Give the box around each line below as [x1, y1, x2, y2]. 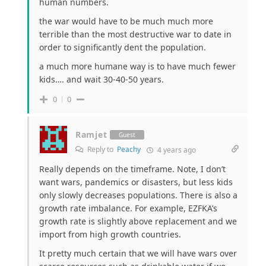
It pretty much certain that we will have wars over [39, 248, 237, 259]
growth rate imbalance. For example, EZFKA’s [39, 202, 217, 214]
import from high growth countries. [39, 229, 181, 240]
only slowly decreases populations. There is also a [39, 189, 237, 201]
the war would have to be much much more [39, 15, 213, 27]
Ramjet [75, 129, 107, 141]
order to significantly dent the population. [39, 42, 206, 53]
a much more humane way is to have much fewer [39, 61, 236, 72]
